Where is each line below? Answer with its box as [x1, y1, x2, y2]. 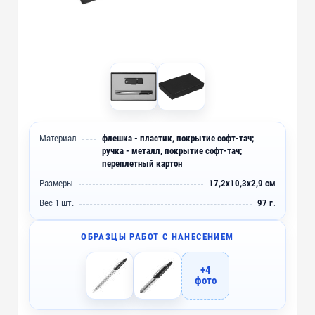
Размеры [39, 177, 74, 188]
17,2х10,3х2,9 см [208, 177, 276, 188]
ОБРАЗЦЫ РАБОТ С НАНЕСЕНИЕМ [81, 231, 234, 242]
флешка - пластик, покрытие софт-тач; [102, 132, 255, 143]
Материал [39, 132, 77, 143]
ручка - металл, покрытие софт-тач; [102, 145, 243, 156]
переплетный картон [102, 157, 183, 169]
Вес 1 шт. [39, 197, 75, 208]
